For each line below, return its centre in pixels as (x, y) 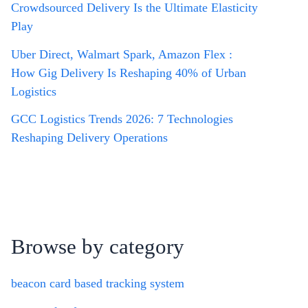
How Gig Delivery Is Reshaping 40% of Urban (129, 73)
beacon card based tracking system (98, 284)
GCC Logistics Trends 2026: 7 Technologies (122, 119)
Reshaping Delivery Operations (89, 137)
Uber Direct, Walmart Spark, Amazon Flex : (122, 54)
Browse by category (98, 247)
